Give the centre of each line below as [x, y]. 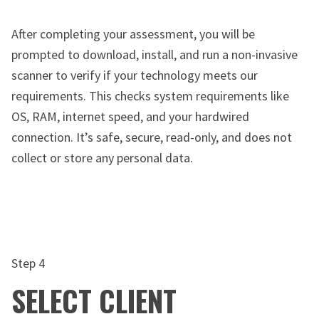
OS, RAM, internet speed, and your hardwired [130, 117]
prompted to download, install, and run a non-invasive [155, 55]
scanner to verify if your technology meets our [135, 75]
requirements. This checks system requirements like [150, 96]
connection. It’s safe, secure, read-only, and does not [152, 137]
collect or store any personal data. [102, 158]
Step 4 [28, 263]
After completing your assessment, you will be [133, 34]
